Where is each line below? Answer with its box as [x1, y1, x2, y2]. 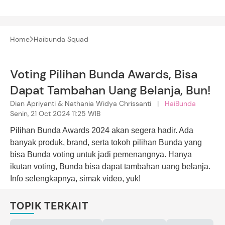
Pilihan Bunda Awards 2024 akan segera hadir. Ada [10, 126, 193, 135]
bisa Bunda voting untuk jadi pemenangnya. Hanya [10, 150, 192, 159]
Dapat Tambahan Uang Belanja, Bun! [10, 82, 211, 98]
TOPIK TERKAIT [10, 199, 88, 212]
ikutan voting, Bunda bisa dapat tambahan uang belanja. [10, 162, 210, 171]
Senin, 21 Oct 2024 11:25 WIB [10, 108, 100, 118]
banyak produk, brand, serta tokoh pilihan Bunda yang [10, 138, 202, 147]
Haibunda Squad [33, 34, 88, 44]
